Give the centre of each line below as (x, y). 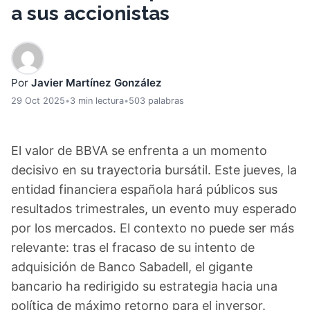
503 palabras (156, 101)
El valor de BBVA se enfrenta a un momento (139, 151)
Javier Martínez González (97, 83)
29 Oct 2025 (38, 101)
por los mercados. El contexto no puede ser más (153, 228)
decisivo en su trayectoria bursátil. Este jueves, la (154, 170)
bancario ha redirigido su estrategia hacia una (144, 286)
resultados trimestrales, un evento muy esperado (154, 209)
